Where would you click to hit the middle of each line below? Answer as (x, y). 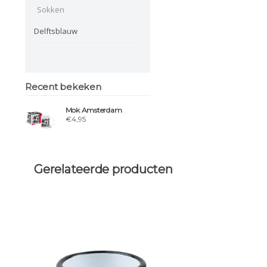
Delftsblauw (56, 31)
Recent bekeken (63, 86)
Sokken (51, 9)
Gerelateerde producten (103, 169)
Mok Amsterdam (94, 110)
